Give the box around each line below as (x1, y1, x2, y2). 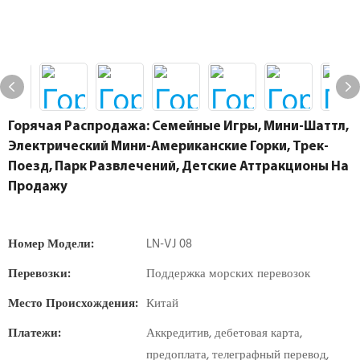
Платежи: (8, 324, 61, 343)
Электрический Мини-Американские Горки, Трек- (8, 140, 329, 153)
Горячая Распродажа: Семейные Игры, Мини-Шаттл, (8, 120, 349, 133)
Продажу (8, 180, 67, 194)
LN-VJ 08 (146, 235, 192, 254)
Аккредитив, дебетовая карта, (146, 324, 302, 343)
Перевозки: (8, 264, 71, 284)
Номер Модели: (8, 235, 94, 254)
